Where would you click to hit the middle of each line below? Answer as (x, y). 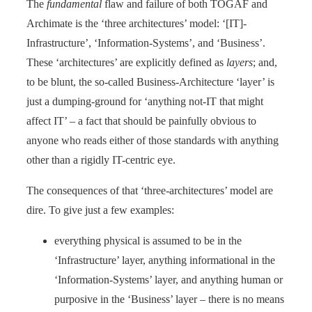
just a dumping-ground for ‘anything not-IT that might (145, 101)
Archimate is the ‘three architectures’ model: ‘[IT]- (136, 23)
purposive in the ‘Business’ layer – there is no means (169, 299)
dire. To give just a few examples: (100, 210)
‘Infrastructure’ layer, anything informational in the (165, 260)
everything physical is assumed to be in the (148, 240)
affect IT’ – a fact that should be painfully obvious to (141, 120)
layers (240, 62)
